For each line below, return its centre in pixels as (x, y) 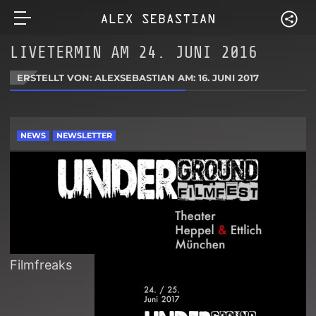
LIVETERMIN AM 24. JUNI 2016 (134, 53)
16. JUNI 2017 (229, 78)
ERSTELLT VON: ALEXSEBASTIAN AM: (108, 78)
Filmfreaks (41, 265)
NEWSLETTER (85, 135)
